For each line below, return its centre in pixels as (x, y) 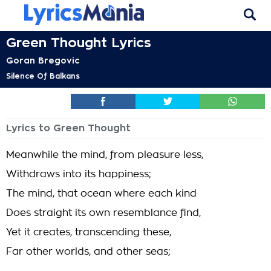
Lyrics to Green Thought (68, 128)
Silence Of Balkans (43, 76)
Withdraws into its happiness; (79, 174)
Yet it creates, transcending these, (89, 232)
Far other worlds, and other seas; (88, 252)
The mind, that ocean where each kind (101, 194)
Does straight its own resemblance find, (103, 213)
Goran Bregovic (43, 60)
